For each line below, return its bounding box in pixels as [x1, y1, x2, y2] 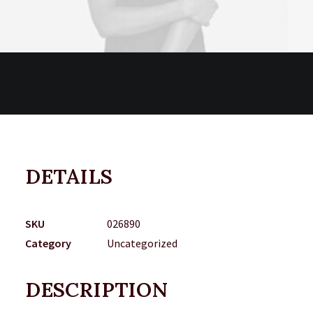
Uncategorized [107, 236, 177, 250]
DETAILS [25, 163, 112, 189]
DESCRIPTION [25, 277, 168, 303]
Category [25, 236, 71, 250]
